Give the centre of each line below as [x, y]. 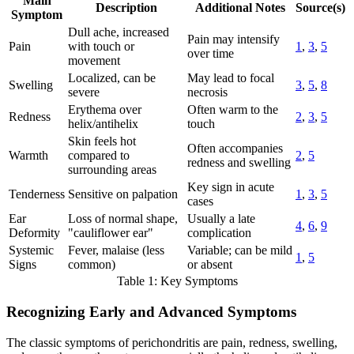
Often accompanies [235, 149]
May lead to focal [231, 78]
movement [94, 61]
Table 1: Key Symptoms [177, 281]
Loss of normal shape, [123, 219]
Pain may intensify [233, 40]
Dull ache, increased [119, 32]
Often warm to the [233, 110]
